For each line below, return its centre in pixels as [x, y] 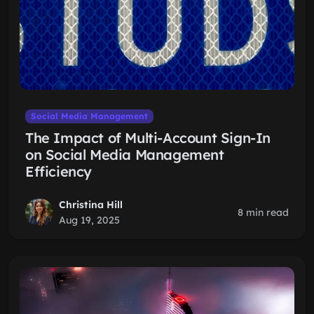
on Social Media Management [125, 155]
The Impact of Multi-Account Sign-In [148, 138]
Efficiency [59, 171]
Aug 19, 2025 [89, 220]
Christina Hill [91, 205]
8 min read [263, 212]
